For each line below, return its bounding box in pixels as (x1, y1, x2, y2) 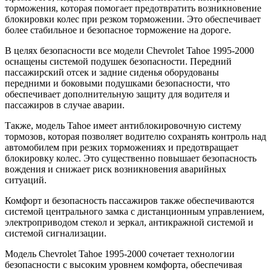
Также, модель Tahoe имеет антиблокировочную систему (5, 120, 241, 131)
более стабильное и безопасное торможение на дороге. (5, 25, 231, 36)
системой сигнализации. (5, 228, 106, 239)
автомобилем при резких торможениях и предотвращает (5, 142, 238, 153)
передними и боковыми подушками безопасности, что (5, 78, 230, 89)
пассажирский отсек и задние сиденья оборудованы (5, 67, 219, 78)
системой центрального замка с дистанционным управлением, (5, 206, 264, 217)
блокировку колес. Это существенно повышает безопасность (5, 153, 256, 164)
